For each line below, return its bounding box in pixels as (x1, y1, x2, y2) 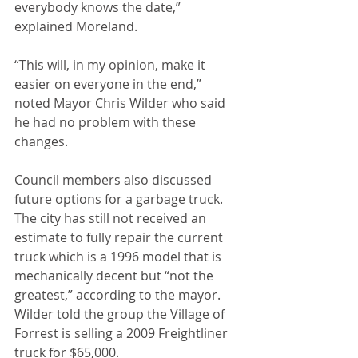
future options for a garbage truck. (14, 190, 226, 208)
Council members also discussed (14, 171, 215, 189)
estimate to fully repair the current (14, 229, 226, 246)
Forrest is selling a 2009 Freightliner (14, 324, 231, 342)
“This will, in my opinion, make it (14, 56, 209, 74)
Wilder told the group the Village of (14, 305, 228, 323)
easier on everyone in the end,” (14, 75, 205, 93)
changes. (14, 133, 68, 150)
